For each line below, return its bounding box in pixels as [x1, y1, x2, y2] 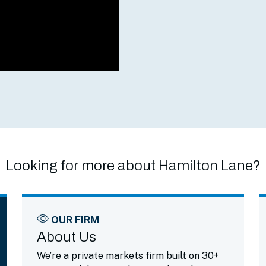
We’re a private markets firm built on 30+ [37, 250, 220, 261]
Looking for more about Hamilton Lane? [5, 158, 261, 173]
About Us [37, 229, 97, 245]
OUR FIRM [51, 214, 100, 226]
